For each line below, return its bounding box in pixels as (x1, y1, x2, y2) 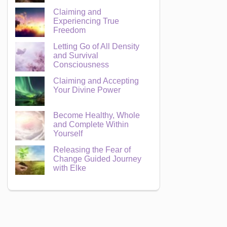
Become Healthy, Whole (53, 111, 140, 120)
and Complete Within (53, 120, 129, 129)
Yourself (53, 129, 83, 138)
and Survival (53, 51, 99, 60)
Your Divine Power (53, 86, 121, 94)
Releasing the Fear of (53, 145, 131, 154)
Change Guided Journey (53, 155, 142, 163)
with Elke (53, 164, 87, 172)
